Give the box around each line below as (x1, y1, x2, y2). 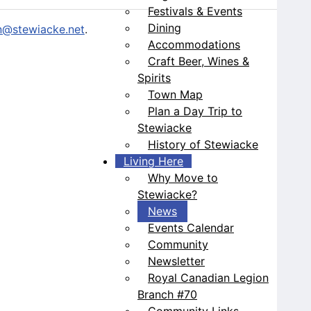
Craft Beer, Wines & (148, 53, 249, 68)
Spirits (137, 70, 171, 85)
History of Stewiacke (148, 137, 258, 151)
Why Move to (148, 170, 218, 185)
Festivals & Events (148, 3, 242, 18)
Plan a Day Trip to (148, 103, 242, 118)
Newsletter (148, 253, 205, 268)
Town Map (148, 87, 203, 101)
